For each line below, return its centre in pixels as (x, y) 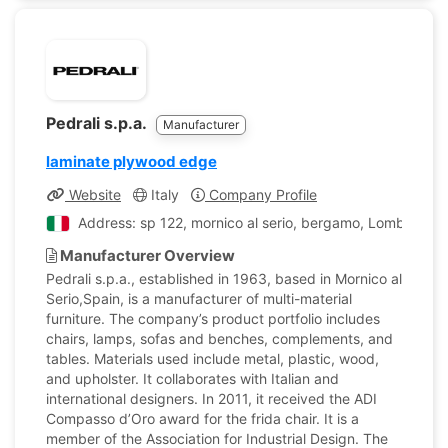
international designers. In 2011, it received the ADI (211, 398)
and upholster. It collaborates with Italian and (192, 378)
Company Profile (261, 194)
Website (93, 194)
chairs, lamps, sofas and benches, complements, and (219, 338)
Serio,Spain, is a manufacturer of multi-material (199, 298)
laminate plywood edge (131, 161)
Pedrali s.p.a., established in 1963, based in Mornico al (224, 278)
